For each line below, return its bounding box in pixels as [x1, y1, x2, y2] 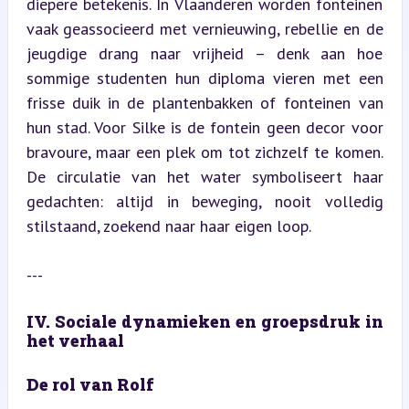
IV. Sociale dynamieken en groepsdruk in [26, 310, 383, 332]
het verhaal [26, 330, 124, 351]
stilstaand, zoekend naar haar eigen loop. [26, 215, 311, 236]
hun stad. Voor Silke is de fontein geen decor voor [26, 117, 383, 138]
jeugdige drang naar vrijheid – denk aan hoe [26, 43, 383, 64]
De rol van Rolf [26, 373, 154, 395]
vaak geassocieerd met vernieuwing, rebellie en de [26, 18, 383, 39]
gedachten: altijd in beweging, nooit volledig [26, 191, 383, 212]
